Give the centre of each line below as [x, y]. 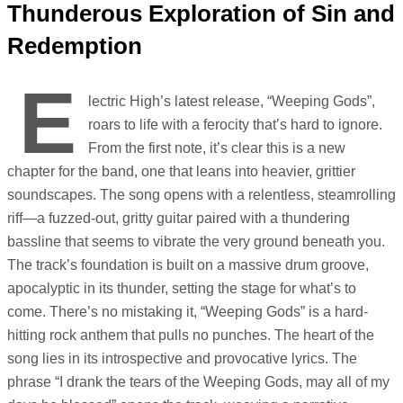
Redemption [75, 45]
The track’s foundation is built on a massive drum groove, [188, 265]
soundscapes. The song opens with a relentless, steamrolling [201, 195]
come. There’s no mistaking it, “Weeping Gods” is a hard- [188, 312]
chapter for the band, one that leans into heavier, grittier [181, 172]
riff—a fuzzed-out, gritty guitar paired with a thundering [179, 219]
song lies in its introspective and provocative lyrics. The [182, 359]
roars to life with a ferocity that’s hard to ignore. [235, 125]
